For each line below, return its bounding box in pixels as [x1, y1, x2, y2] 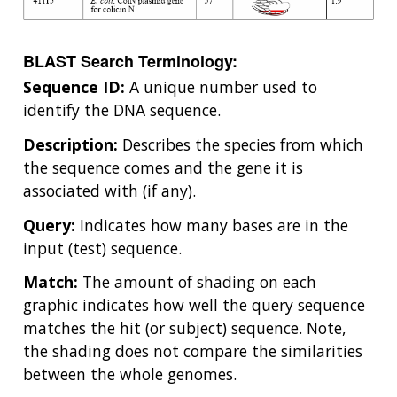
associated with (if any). [23, 179, 196, 201]
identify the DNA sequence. [23, 98, 221, 121]
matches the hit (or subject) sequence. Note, [23, 317, 346, 339]
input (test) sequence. [23, 237, 182, 259]
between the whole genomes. [23, 363, 237, 385]
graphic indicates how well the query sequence [23, 294, 365, 316]
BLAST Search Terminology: [23, 49, 237, 73]
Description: [23, 133, 118, 155]
